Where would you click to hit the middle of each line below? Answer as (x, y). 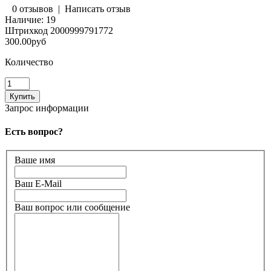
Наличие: (24, 19)
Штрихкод (26, 30)
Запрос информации (47, 108)
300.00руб (25, 41)
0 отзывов (33, 8)
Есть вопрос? (34, 132)
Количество (29, 62)
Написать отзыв (98, 8)
